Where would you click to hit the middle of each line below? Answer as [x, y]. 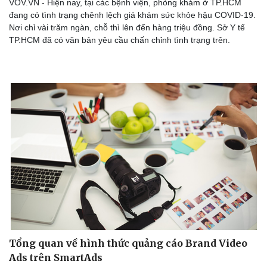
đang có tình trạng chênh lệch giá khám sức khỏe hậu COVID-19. [132, 15]
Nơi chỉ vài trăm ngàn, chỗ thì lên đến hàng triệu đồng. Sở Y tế [127, 28]
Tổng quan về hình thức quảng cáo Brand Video [128, 243]
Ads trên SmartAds [56, 258]
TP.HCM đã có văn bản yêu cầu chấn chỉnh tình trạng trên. [119, 40]
